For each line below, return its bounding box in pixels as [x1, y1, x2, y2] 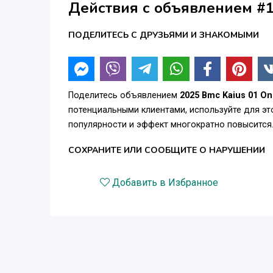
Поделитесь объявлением [68, 90, 180, 101]
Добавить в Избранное [112, 177, 219, 189]
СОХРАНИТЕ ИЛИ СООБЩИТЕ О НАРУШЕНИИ [68, 144, 265, 157]
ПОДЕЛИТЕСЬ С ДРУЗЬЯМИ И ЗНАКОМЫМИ [68, 29, 259, 41]
